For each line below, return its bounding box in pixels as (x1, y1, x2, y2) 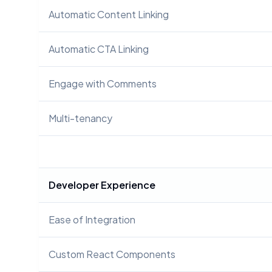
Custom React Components (49, 248, 175, 260)
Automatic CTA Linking (49, 42, 149, 55)
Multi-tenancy (49, 112, 112, 124)
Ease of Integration (49, 213, 135, 226)
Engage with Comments (49, 77, 157, 90)
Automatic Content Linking (49, 8, 169, 21)
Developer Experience (49, 178, 155, 191)
